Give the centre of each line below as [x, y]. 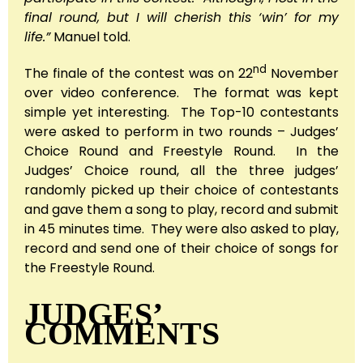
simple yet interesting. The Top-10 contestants [181, 113]
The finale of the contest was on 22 [139, 74]
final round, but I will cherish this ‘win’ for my [181, 17]
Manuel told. [90, 36]
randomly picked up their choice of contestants [181, 190]
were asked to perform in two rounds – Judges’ [181, 132]
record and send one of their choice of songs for [181, 249]
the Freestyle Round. [90, 268]
